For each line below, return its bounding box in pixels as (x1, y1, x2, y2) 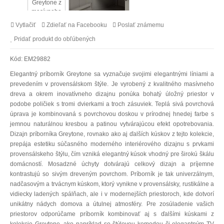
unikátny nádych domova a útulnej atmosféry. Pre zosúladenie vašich (10, 200, 214, 207)
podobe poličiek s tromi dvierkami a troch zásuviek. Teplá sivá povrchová (10, 100, 214, 107)
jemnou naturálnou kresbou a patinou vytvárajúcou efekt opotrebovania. (10, 120, 214, 127)
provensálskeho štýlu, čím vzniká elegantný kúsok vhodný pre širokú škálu (10, 150, 214, 157)
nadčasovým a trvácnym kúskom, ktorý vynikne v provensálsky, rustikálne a (10, 180, 214, 187)
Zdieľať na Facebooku (46, 21, 107, 28)
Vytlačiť (15, 21, 36, 28)
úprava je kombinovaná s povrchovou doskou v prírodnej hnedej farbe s (10, 110, 214, 117)
